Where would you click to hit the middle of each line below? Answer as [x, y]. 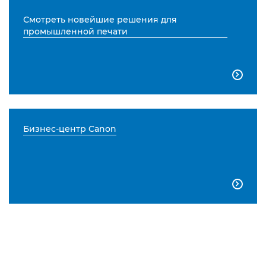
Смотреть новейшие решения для [100, 20]
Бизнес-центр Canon [69, 129]
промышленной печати [75, 32]
